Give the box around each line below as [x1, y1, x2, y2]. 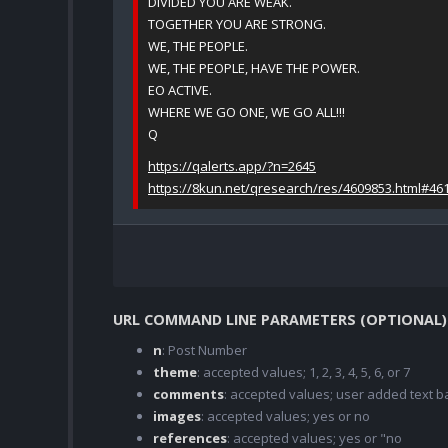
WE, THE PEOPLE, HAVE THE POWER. [148, 59, 360, 78]
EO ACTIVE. [148, 81, 212, 100]
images [153, 407, 201, 426]
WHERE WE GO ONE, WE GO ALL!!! [148, 103, 345, 122]
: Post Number [162, 341, 247, 360]
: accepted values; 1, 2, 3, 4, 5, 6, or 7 [197, 363, 410, 382]
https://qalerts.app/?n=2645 [148, 157, 316, 176]
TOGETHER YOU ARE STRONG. [148, 15, 326, 34]
